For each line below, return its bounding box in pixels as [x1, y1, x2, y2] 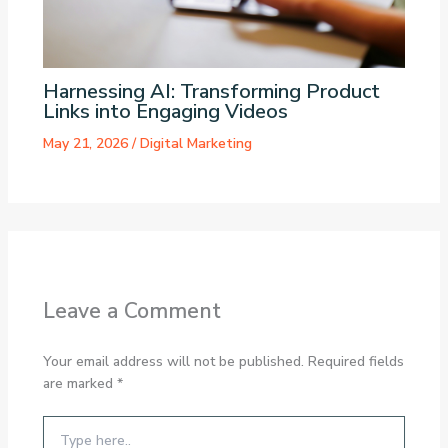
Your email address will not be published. [42, 351, 304, 371]
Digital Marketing [139, 134, 252, 154]
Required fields [307, 351, 404, 371]
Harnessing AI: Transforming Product [42, 78, 380, 106]
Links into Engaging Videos [42, 98, 288, 126]
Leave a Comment [42, 297, 221, 327]
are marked [42, 373, 117, 393]
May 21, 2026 [42, 134, 132, 154]
